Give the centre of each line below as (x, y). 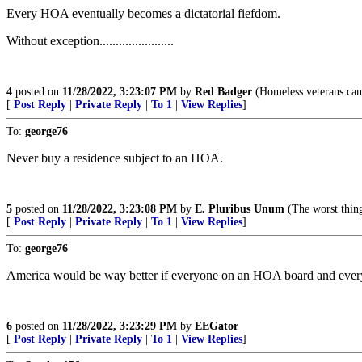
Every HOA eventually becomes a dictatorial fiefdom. (143, 13)
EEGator (217, 326)
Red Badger (223, 92)
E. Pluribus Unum (240, 209)
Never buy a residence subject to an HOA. (115, 158)
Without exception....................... (90, 41)
